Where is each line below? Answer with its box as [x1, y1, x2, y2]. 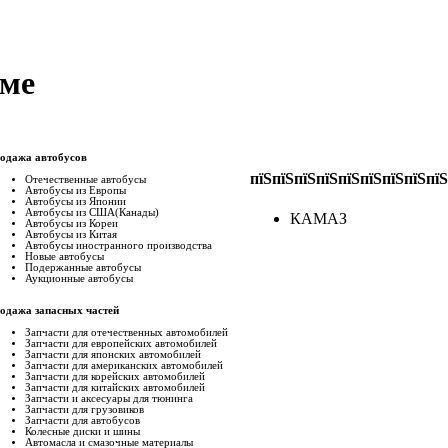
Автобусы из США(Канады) [25, 206, 159, 218]
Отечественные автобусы [25, 173, 146, 185]
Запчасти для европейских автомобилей [25, 337, 217, 349]
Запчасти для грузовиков [25, 403, 144, 415]
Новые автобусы [25, 250, 104, 262]
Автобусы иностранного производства [25, 239, 212, 251]
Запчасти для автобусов [25, 414, 140, 426]
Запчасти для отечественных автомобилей [25, 326, 228, 338]
